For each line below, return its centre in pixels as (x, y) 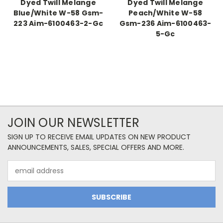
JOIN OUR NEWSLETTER (73, 123)
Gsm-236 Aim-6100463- (165, 24)
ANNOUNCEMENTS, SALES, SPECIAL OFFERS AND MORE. (96, 148)
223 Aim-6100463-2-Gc (58, 24)
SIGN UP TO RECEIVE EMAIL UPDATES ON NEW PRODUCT (99, 137)
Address (21, 176)
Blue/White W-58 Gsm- (58, 13)
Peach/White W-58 (165, 13)
